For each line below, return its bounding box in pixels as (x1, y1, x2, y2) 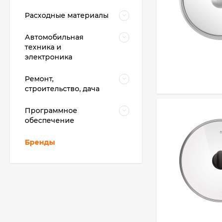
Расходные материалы (25, 11, 109, 20)
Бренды (25, 138, 55, 147)
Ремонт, (25, 74, 54, 83)
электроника (25, 53, 72, 61)
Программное (25, 106, 77, 115)
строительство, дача (25, 84, 100, 93)
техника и (25, 43, 61, 52)
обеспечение (25, 116, 74, 125)
